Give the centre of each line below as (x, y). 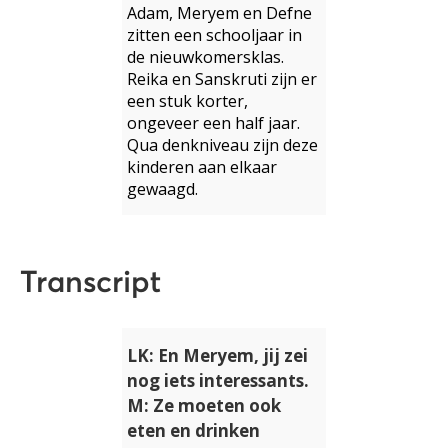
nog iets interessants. (218, 380)
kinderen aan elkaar (202, 166)
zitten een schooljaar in (214, 34)
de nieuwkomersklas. (205, 56)
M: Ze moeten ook (204, 405)
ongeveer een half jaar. (213, 122)
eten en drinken (193, 430)
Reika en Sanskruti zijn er (222, 78)
